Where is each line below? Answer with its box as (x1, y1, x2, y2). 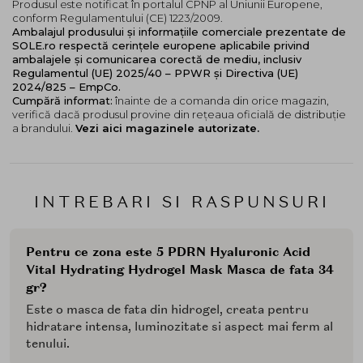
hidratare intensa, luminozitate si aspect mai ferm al (26, 318, 333, 335)
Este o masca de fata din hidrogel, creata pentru (26, 301, 309, 318)
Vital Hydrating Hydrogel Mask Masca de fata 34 (26, 262, 334, 279)
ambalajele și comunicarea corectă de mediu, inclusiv (12, 53, 301, 66)
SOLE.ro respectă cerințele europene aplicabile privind (12, 39, 310, 53)
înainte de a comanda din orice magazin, (113, 94, 329, 108)
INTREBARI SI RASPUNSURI (33, 191, 330, 213)
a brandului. (12, 122, 75, 135)
